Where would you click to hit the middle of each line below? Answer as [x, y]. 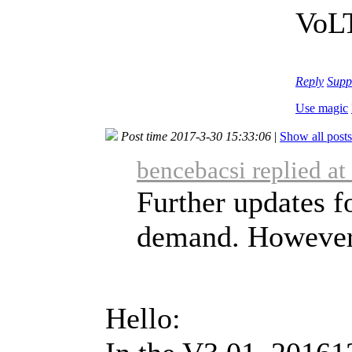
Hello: [143, 318]
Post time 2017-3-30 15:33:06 [196, 136]
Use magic [322, 108]
